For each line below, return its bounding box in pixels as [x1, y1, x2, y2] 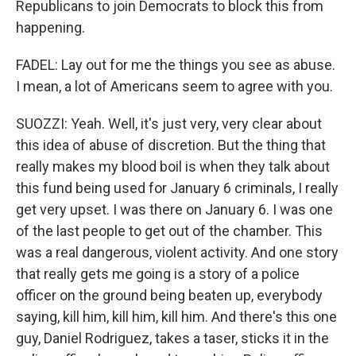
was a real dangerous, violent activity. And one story [16, 244, 339, 261]
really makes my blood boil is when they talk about [16, 158, 330, 175]
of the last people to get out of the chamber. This [16, 222, 323, 239]
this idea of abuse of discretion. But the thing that [16, 137, 326, 153]
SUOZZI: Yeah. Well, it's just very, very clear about [16, 115, 322, 132]
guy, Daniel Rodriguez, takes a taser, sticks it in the [16, 330, 329, 346]
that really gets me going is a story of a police [16, 265, 300, 282]
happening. [16, 19, 85, 36]
